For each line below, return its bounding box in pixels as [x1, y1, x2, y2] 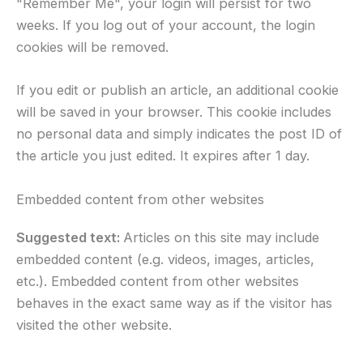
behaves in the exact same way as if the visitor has [16, 294, 332, 311]
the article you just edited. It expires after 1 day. [16, 147, 310, 164]
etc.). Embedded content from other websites [16, 272, 299, 289]
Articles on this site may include [123, 228, 319, 246]
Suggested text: [16, 228, 123, 246]
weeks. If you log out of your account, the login [16, 17, 315, 34]
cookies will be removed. [16, 39, 169, 56]
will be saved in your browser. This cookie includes [16, 104, 331, 121]
